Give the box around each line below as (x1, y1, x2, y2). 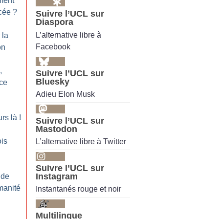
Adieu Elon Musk (36, 89, 95, 98)
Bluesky (36, 76, 69, 87)
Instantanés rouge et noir (36, 185, 121, 194)
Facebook (36, 42, 70, 51)
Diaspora (36, 17, 73, 27)
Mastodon (36, 124, 77, 134)
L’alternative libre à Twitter (36, 137, 126, 146)
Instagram (36, 172, 78, 182)
